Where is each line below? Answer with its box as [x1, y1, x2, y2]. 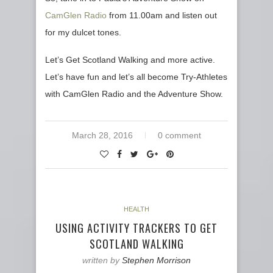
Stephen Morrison [122, 255, 191, 266]
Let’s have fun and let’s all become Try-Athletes [45, 72, 227, 82]
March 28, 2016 [72, 130, 133, 141]
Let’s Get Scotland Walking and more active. [45, 55, 215, 65]
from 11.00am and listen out [107, 10, 217, 21]
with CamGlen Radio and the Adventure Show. [45, 89, 223, 99]
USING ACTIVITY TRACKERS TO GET [55, 220, 218, 236]
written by [82, 255, 122, 266]
